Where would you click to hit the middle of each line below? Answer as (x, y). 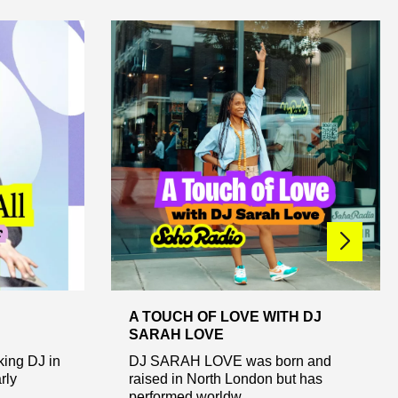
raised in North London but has (225, 378)
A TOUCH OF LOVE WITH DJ (225, 316)
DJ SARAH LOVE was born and (230, 361)
